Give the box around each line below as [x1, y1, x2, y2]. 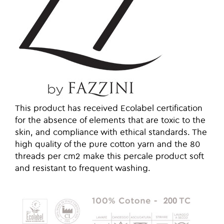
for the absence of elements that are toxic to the [15, 116, 205, 125]
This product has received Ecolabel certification [15, 104, 202, 113]
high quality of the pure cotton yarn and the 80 [15, 140, 200, 149]
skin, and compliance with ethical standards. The [15, 128, 207, 137]
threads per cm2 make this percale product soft [15, 152, 204, 161]
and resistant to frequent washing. [15, 164, 150, 173]
